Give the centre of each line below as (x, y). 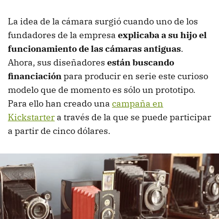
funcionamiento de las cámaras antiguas (94, 49)
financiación (35, 76)
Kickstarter (31, 117)
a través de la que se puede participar (133, 117)
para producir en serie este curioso (135, 76)
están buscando (141, 63)
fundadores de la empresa (63, 35)
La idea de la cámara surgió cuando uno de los (103, 22)
